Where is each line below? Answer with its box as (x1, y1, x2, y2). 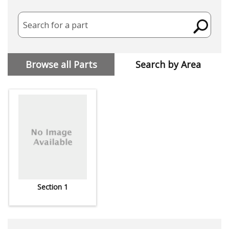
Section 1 (37, 182, 68, 192)
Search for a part (23, 19, 88, 31)
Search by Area (135, 58, 201, 71)
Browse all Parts (25, 58, 97, 71)
